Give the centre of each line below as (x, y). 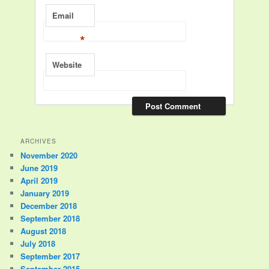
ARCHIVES (39, 141)
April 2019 (39, 180)
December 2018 (49, 205)
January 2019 (45, 193)
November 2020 (49, 155)
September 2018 (50, 218)
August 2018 (44, 231)
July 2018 (38, 243)
